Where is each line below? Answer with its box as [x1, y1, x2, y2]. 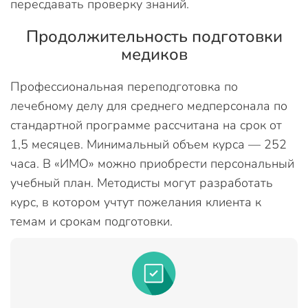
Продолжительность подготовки [25, 25, 283, 47]
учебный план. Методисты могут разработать [10, 175, 273, 191]
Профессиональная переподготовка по [10, 78, 238, 95]
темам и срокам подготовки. [10, 213, 173, 230]
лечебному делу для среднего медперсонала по [10, 98, 287, 114]
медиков [120, 43, 188, 65]
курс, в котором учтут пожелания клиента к [10, 194, 261, 210]
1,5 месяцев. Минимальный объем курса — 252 [10, 136, 287, 153]
